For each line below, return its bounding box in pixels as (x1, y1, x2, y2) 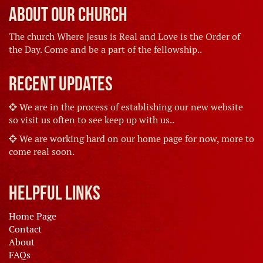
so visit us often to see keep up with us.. (9, 114, 174, 126)
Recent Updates (9, 73, 113, 95)
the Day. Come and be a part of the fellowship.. (9, 43, 202, 56)
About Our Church (9, 4, 127, 25)
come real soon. (9, 146, 75, 158)
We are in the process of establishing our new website (17, 101, 243, 113)
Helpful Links (9, 182, 100, 204)
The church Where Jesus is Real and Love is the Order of (9, 31, 240, 43)
